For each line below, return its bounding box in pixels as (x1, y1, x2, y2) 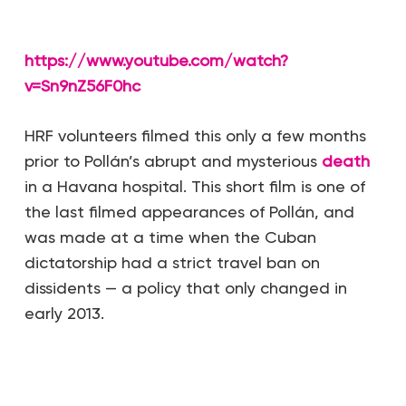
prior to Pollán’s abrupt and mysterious (24, 151, 322, 170)
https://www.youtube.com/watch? (24, 51, 288, 70)
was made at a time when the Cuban (24, 227, 316, 246)
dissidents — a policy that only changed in (24, 278, 347, 297)
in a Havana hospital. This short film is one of (24, 177, 365, 196)
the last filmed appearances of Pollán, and (24, 202, 354, 221)
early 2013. (24, 304, 104, 323)
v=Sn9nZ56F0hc (24, 76, 140, 95)
